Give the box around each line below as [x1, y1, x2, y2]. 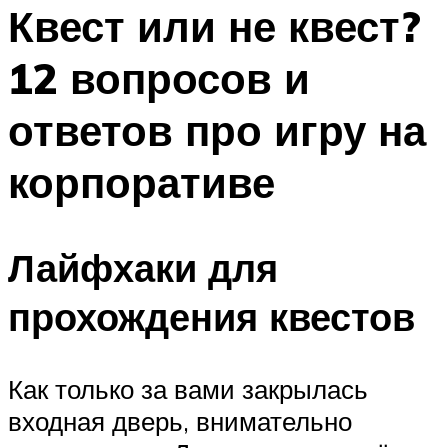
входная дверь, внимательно [8, 404, 352, 437]
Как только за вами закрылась [8, 372, 368, 405]
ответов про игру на [8, 104, 426, 157]
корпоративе [8, 156, 275, 209]
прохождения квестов [8, 291, 415, 341]
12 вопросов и [8, 52, 310, 105]
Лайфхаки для [8, 242, 278, 292]
